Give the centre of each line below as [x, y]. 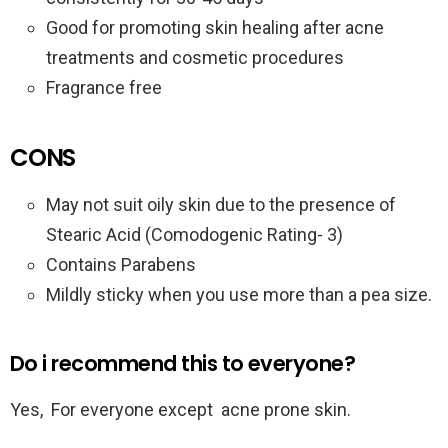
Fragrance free [104, 88]
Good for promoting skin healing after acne [215, 28]
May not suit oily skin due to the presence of [221, 205]
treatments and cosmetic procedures [195, 58]
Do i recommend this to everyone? [183, 364]
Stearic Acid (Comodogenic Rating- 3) [194, 235]
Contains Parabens [121, 265]
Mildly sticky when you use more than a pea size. [239, 295]
